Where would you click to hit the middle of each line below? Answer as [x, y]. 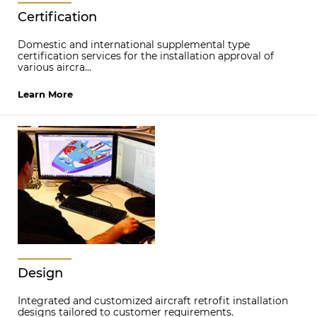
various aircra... [54, 67]
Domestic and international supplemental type [134, 45]
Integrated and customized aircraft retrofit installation [153, 301]
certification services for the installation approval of [146, 56]
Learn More [45, 94]
